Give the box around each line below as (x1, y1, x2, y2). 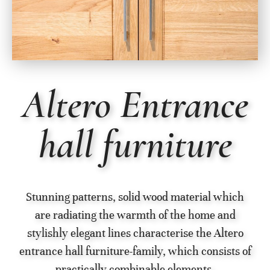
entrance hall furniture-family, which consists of (19, 244, 251, 259)
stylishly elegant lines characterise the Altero (27, 226, 243, 240)
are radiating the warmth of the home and (34, 208, 236, 222)
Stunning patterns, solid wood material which (26, 190, 244, 204)
